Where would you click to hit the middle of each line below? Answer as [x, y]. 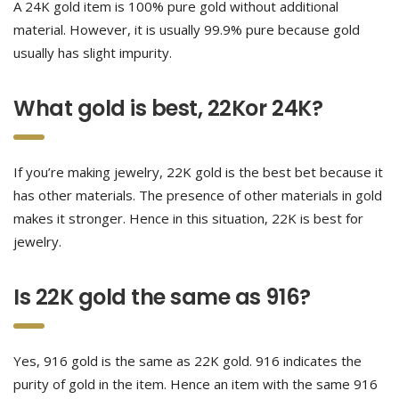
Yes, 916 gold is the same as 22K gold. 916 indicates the [187, 361]
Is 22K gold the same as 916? [162, 297]
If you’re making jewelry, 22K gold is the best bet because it [198, 172]
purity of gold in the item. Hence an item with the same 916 [195, 384]
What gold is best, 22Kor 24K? [168, 108]
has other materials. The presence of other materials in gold [198, 195]
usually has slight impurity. [94, 53]
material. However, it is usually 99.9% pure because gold [187, 29]
